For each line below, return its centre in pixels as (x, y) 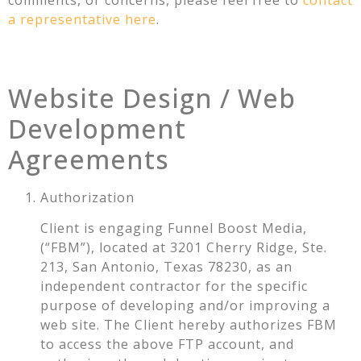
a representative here (82, 20)
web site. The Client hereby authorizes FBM (189, 325)
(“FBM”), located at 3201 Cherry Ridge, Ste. (184, 248)
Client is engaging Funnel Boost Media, (174, 228)
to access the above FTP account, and (167, 344)
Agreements (89, 159)
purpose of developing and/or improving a (185, 306)
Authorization (87, 197)
